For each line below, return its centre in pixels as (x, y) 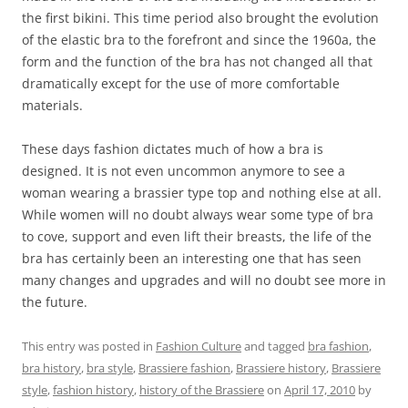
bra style (110, 367)
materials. (52, 105)
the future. (55, 301)
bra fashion (338, 346)
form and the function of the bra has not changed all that (197, 61)
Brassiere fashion (184, 367)
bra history (51, 367)
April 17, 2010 (320, 389)
